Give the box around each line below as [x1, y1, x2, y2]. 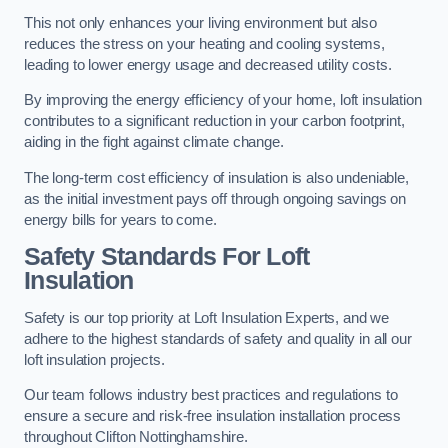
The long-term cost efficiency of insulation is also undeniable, [24, 169, 409, 186]
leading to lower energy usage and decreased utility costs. [24, 56, 392, 73]
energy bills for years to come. [24, 211, 217, 228]
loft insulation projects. [24, 351, 165, 368]
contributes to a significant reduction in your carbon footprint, [24, 113, 405, 130]
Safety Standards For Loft [24, 243, 310, 271]
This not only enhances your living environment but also [24, 14, 378, 31]
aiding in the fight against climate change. [24, 134, 284, 151]
